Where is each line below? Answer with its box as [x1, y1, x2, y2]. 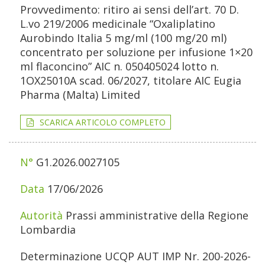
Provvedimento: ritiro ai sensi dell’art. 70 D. [20, 2, 239, 17]
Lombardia [20, 222, 76, 237]
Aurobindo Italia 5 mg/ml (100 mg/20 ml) [20, 31, 227, 46]
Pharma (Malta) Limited [20, 88, 140, 102]
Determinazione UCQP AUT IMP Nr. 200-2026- [20, 249, 251, 264]
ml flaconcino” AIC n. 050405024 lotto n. [20, 59, 219, 74]
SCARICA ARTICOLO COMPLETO [40, 117, 166, 128]
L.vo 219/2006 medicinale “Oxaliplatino [20, 17, 215, 31]
